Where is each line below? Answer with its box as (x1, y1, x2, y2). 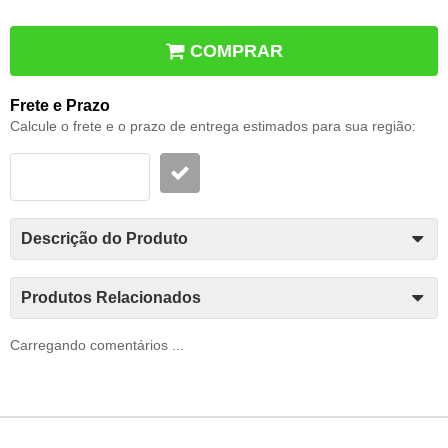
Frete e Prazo (10, 96, 110, 114)
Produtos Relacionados (21, 288, 201, 306)
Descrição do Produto (21, 229, 188, 247)
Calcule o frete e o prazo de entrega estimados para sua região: (10, 117, 416, 134)
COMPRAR (190, 40, 283, 61)
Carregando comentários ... (10, 336, 184, 353)
